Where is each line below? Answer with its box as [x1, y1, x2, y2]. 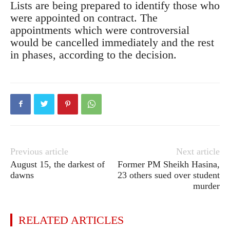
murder [193, 180, 220, 191]
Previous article [10, 146, 68, 157]
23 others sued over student [118, 169, 220, 180]
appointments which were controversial [10, 23, 189, 36]
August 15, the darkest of [10, 159, 105, 169]
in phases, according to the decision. [10, 48, 177, 61]
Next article [176, 146, 220, 157]
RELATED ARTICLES [18, 213, 124, 226]
